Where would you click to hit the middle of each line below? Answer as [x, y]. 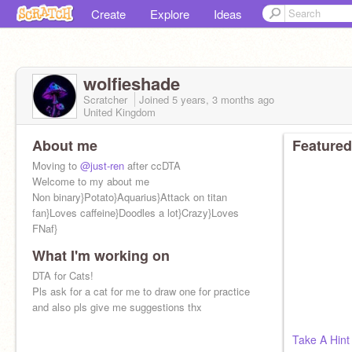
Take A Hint [321, 339]
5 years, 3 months [213, 99]
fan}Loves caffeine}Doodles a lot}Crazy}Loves [136, 213]
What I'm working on [101, 255]
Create [108, 14]
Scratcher [107, 99]
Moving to [56, 165]
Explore [170, 14]
